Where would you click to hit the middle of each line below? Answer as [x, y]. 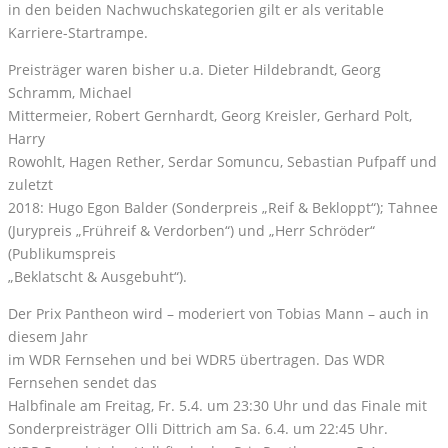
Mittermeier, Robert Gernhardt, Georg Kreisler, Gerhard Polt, [210, 116]
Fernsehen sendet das [82, 383]
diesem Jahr [48, 337]
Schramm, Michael [70, 93]
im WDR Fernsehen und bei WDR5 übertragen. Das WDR [196, 360]
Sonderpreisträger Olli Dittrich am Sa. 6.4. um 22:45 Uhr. [198, 429]
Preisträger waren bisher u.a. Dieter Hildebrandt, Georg [194, 70]
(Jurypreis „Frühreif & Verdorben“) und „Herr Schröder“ [191, 231]
